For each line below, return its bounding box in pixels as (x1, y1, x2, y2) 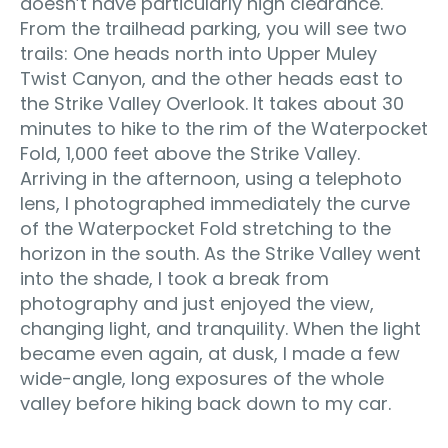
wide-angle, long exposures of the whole (20, 365, 384, 391)
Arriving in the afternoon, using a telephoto (20, 165, 402, 191)
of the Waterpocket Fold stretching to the (20, 215, 391, 241)
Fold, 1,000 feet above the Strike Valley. (20, 140, 360, 166)
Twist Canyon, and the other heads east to (20, 65, 403, 91)
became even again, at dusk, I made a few (20, 340, 400, 366)
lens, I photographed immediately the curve (20, 190, 410, 216)
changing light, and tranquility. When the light (20, 315, 421, 341)
